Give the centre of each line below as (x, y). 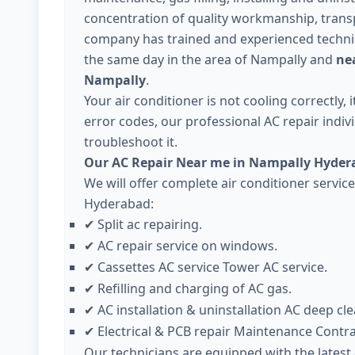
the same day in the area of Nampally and (210, 59)
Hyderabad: (119, 204)
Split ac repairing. (150, 224)
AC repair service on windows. (187, 246)
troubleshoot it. (131, 142)
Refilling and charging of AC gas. (195, 288)
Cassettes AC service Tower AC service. (212, 267)
